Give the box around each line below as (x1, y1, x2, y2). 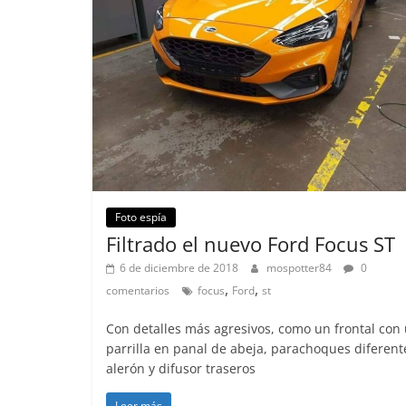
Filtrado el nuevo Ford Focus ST (106, 230, 395, 258)
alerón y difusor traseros (106, 360, 256, 378)
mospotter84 (266, 260, 334, 276)
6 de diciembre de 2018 (120, 260, 238, 276)
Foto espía (115, 209, 167, 226)
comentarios (106, 283, 169, 299)
